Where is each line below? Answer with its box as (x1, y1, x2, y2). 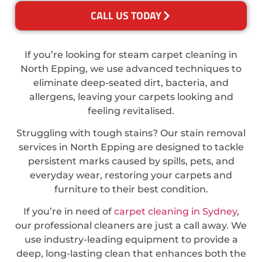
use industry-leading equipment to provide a (24, 234, 238, 246)
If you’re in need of (23, 206, 114, 218)
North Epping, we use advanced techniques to (20, 63, 242, 74)
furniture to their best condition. (54, 184, 208, 195)
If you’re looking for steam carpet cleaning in (25, 49, 237, 60)
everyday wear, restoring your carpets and (30, 170, 232, 181)
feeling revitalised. (88, 105, 174, 116)
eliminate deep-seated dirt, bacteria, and (33, 77, 229, 88)
